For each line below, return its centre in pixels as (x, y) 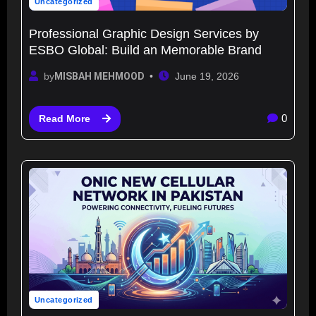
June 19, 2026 (207, 77)
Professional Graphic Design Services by (144, 34)
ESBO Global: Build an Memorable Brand (145, 50)
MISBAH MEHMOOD (99, 77)
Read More (64, 118)
